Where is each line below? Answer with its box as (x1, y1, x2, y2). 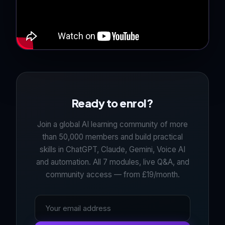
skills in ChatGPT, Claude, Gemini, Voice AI (40, 145, 185, 154)
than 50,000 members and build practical (42, 132, 183, 142)
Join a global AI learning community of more (37, 120, 188, 129)
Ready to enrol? (71, 96, 154, 110)
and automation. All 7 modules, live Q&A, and (36, 157, 189, 167)
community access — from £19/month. (45, 170, 180, 179)
